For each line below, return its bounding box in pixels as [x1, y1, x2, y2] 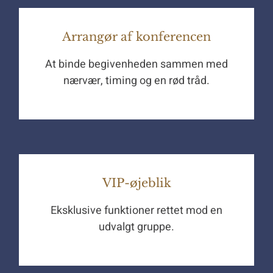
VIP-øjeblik [102, 175, 171, 191]
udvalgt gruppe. [99, 219, 174, 236]
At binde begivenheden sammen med [45, 56, 228, 73]
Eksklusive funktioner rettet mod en [51, 202, 222, 219]
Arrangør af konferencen [62, 29, 211, 44]
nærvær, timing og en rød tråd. [63, 73, 210, 90]
